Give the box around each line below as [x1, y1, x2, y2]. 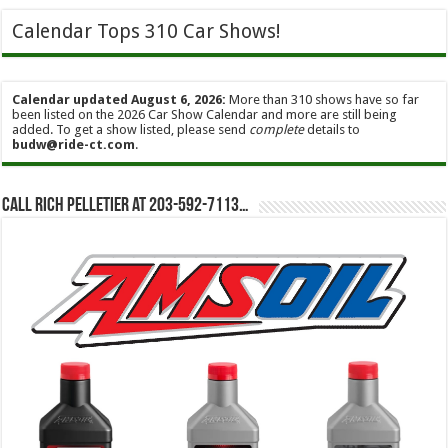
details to [304, 122, 361, 138]
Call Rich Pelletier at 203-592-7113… [2, 196, 250, 217]
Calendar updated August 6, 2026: [12, 92, 227, 108]
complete [249, 122, 305, 138]
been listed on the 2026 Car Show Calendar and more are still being [12, 107, 398, 123]
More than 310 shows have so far [226, 92, 420, 108]
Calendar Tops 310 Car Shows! [12, 20, 281, 44]
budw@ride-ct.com [12, 137, 136, 153]
